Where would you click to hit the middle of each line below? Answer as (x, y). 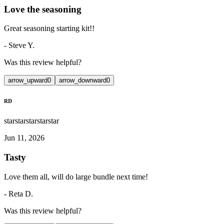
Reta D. (21, 193)
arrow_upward (28, 80)
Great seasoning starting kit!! (49, 28)
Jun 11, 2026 (24, 138)
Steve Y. (21, 45)
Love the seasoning (43, 9)
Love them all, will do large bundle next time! (76, 176)
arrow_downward (83, 80)
